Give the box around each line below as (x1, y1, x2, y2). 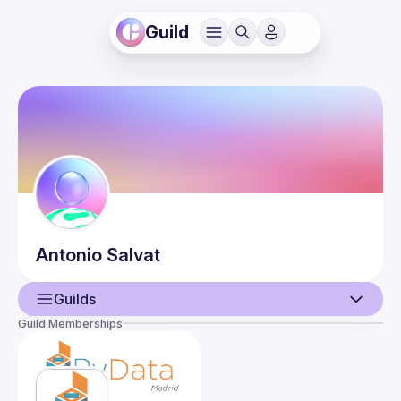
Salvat (107, 244, 160, 266)
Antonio (36, 244, 102, 266)
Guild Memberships (18, 317, 123, 330)
